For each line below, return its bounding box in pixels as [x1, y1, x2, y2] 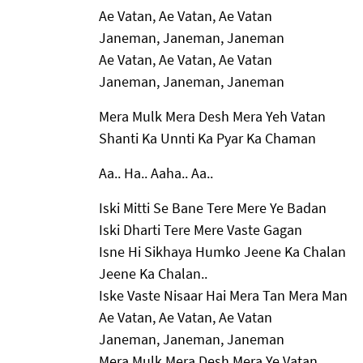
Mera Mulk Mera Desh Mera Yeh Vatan [99, 106, 326, 126]
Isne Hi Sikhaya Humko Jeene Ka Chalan [99, 241, 346, 261]
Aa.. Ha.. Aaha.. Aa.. [99, 163, 213, 182]
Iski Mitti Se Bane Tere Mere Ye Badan [99, 198, 327, 217]
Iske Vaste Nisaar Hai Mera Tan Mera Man [99, 285, 348, 305]
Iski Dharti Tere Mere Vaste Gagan [99, 220, 302, 239]
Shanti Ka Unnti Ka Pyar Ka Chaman [99, 128, 316, 147]
